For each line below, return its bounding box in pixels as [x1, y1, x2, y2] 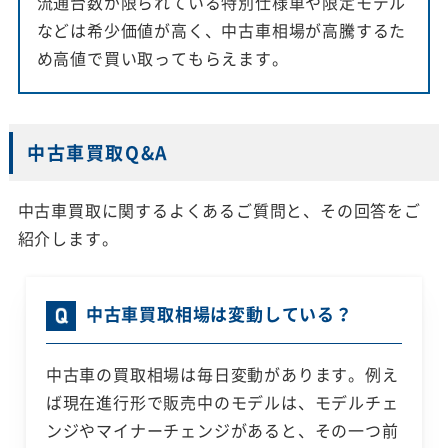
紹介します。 [17, 226, 119, 251]
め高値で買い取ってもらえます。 [36, 46, 289, 71]
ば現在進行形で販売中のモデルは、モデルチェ [45, 390, 399, 415]
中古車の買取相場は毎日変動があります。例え [45, 362, 399, 387]
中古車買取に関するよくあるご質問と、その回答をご [17, 198, 421, 223]
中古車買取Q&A [26, 139, 169, 167]
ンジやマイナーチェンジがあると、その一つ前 [45, 418, 399, 443]
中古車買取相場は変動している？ [85, 301, 353, 327]
